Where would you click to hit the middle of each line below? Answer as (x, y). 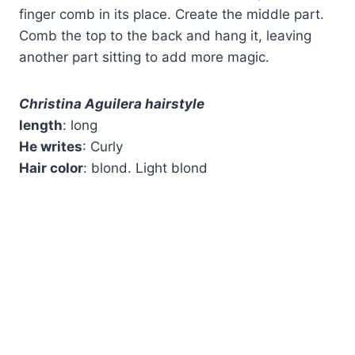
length (41, 126)
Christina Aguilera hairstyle (112, 104)
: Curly (103, 147)
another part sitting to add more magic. (144, 57)
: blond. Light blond (145, 168)
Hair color (51, 168)
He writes (51, 147)
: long (80, 126)
